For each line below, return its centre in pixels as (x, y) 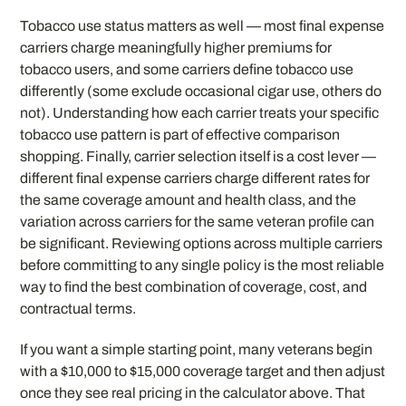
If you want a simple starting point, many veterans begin (197, 349)
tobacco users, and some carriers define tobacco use (187, 69)
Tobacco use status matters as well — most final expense (203, 25)
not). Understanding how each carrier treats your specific (200, 112)
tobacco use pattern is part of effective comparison (180, 134)
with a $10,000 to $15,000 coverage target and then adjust (203, 371)
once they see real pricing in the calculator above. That (193, 392)
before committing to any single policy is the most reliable (203, 265)
